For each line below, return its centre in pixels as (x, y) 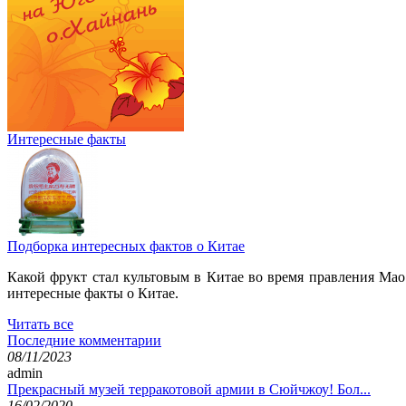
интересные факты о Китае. (93, 293)
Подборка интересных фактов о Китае (126, 246)
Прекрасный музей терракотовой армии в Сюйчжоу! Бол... (189, 389)
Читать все (40, 324)
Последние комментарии (84, 340)
